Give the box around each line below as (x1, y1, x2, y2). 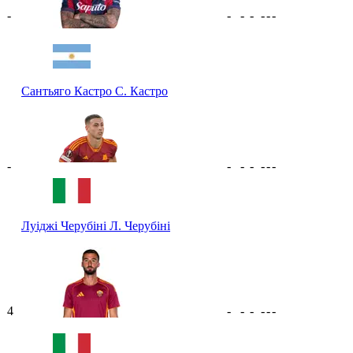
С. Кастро (115, 84, 168, 98)
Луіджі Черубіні (21, 218, 110, 232)
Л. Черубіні (110, 218, 170, 232)
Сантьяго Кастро (21, 84, 115, 98)
